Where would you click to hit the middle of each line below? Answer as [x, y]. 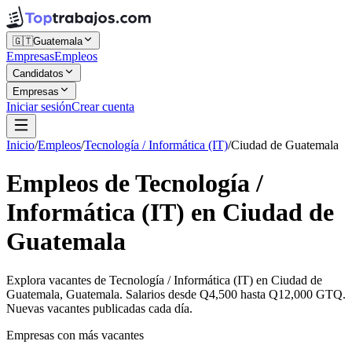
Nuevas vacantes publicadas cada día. [99, 308]
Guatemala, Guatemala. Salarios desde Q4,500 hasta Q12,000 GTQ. [176, 294]
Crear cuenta [103, 106]
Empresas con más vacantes [75, 335]
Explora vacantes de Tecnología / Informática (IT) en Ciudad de [164, 280]
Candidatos [38, 73]
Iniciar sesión [39, 106]
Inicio [20, 145]
